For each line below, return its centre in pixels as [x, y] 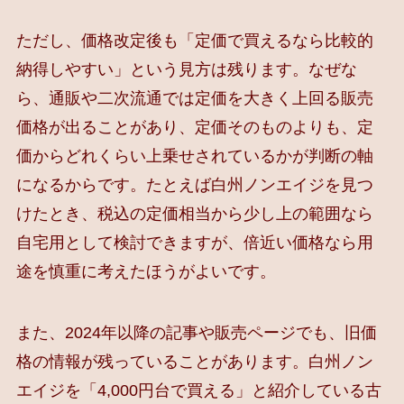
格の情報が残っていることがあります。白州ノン [194, 361]
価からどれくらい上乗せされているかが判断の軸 [194, 156]
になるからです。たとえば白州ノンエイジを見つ [194, 184]
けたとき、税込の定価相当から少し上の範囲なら [194, 213]
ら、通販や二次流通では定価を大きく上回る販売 [194, 98]
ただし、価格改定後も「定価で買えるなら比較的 [194, 40]
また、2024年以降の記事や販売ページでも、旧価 [196, 332]
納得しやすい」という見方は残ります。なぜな [186, 69]
